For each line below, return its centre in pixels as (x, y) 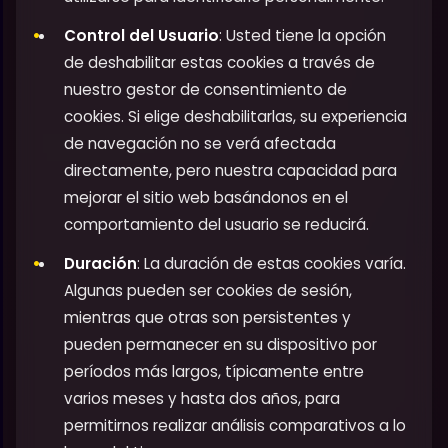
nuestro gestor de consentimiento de (205, 90)
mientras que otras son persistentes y (207, 318)
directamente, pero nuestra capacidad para (230, 171)
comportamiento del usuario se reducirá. (216, 225)
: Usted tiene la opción (302, 36)
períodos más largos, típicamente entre (214, 372)
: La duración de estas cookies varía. (271, 264)
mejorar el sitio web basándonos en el (206, 198)
